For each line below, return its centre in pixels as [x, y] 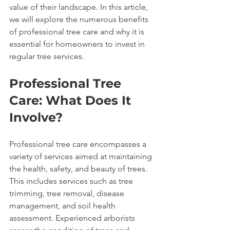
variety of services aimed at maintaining [82, 156]
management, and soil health [63, 206]
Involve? [36, 117]
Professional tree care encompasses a [79, 144]
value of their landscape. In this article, [80, 7]
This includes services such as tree [72, 181]
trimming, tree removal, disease [68, 193]
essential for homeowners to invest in [78, 44]
